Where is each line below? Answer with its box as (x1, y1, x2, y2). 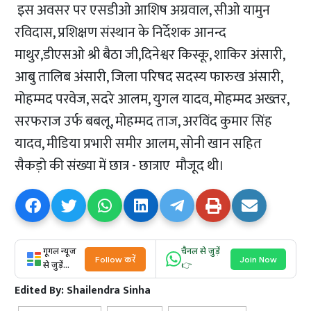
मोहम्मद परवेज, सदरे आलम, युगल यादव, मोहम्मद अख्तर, (15, 87, 289, 112)
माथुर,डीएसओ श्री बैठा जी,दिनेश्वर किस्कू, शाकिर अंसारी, (15, 43, 285, 67)
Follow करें (94, 253, 135, 264)
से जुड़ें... (43, 260, 70, 272)
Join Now (239, 253, 277, 264)
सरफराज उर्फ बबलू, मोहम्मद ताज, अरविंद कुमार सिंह (15, 110, 273, 134)
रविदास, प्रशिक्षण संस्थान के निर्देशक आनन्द (15, 21, 227, 45)
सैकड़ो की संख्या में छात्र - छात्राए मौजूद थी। (15, 154, 225, 178)
